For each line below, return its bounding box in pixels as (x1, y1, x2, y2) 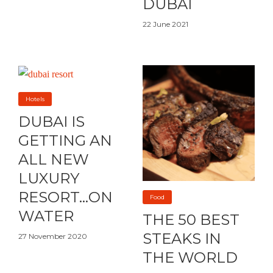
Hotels (26, 95, 44, 104)
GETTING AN (18, 132, 112, 150)
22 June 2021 (143, 19, 188, 29)
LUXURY (18, 169, 79, 188)
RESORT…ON (18, 188, 113, 207)
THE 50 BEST (143, 211, 239, 229)
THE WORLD (143, 249, 238, 267)
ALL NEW (18, 151, 89, 169)
